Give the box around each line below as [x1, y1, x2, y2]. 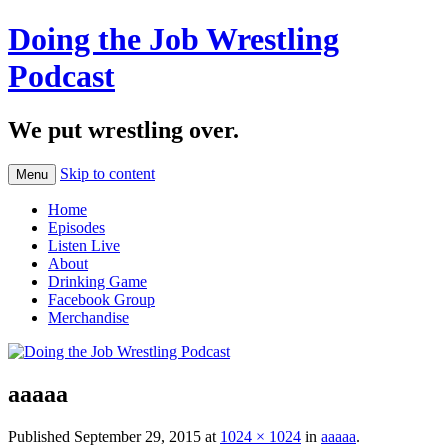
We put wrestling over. [8, 116, 239, 143]
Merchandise [48, 308, 129, 326]
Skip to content [60, 164, 155, 182]
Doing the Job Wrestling [8, 21, 339, 58]
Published [8, 427, 74, 445]
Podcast [8, 58, 115, 95]
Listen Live [48, 236, 120, 254]
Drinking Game [48, 272, 147, 290]
